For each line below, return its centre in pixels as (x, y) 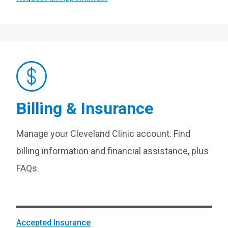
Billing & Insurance (85, 108)
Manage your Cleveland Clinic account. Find (103, 134)
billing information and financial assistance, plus (112, 151)
